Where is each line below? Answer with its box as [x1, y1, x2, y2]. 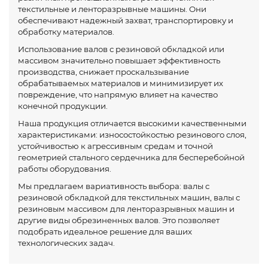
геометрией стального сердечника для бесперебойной [18, 152, 245, 162]
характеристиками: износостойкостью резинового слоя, [18, 129, 246, 139]
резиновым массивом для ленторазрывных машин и [18, 203, 234, 214]
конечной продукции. [18, 100, 108, 111]
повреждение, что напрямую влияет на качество [18, 89, 218, 99]
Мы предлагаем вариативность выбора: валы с [18, 181, 209, 191]
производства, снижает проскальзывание [18, 66, 189, 77]
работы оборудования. [18, 163, 111, 173]
